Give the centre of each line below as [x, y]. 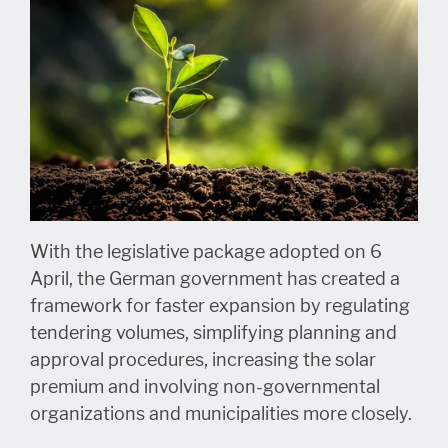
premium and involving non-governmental [205, 386]
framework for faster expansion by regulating [220, 305]
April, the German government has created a [215, 278]
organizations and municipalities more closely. [221, 413]
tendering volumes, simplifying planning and [213, 332]
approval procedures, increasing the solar [203, 359]
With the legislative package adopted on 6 [206, 251]
